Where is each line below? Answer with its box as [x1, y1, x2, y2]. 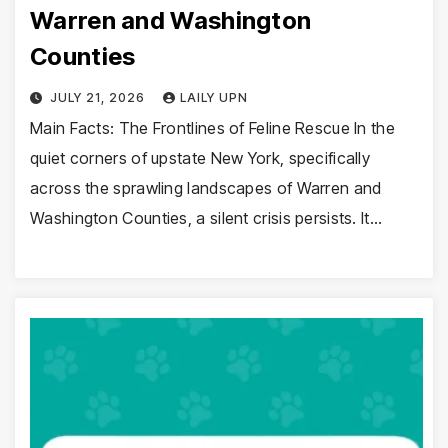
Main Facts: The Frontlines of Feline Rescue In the [30, 117, 395, 138]
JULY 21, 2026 [49, 89, 149, 105]
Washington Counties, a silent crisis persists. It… [30, 207, 382, 228]
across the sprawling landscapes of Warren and [30, 177, 382, 198]
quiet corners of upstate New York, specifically [30, 147, 371, 168]
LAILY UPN [179, 89, 248, 105]
